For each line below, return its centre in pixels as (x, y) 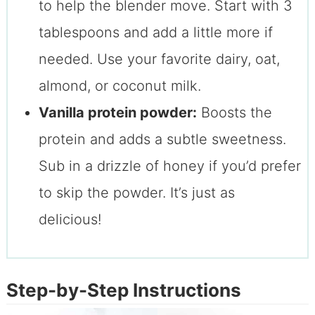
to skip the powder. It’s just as (136, 193)
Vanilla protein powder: (117, 113)
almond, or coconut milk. (120, 86)
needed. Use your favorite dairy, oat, (159, 59)
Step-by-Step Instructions (123, 290)
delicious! (70, 220)
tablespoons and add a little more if (155, 33)
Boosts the (234, 113)
